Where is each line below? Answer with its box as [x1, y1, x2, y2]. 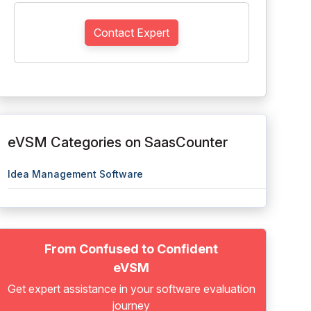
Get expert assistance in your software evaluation [7, 282, 255, 296]
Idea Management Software [7, 168, 143, 180]
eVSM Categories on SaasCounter [7, 134, 228, 151]
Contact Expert [93, 26, 169, 40]
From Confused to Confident [44, 242, 219, 256]
